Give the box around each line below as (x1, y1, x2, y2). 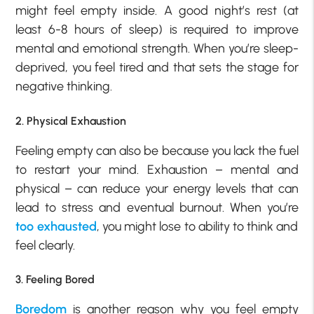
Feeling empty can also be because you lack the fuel (15, 142, 299, 158)
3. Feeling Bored (15, 273, 95, 287)
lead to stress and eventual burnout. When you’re (15, 199, 299, 215)
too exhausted (15, 218, 97, 234)
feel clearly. (15, 237, 76, 253)
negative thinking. (15, 78, 113, 95)
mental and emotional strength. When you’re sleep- (15, 41, 299, 57)
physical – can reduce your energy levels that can (15, 180, 299, 196)
